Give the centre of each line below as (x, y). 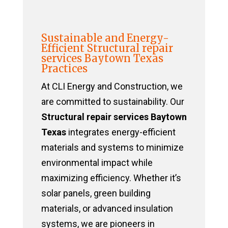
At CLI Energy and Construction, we (112, 87)
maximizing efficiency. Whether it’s (111, 178)
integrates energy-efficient (121, 132)
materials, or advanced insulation (107, 209)
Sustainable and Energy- (105, 38)
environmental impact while (97, 163)
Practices (64, 69)
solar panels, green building (96, 193)
